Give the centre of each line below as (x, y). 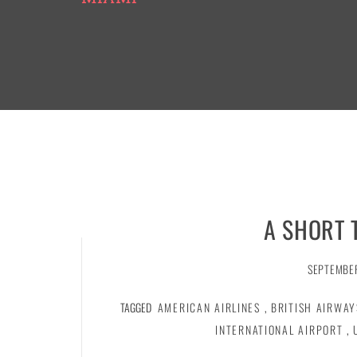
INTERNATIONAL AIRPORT (279, 329)
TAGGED (137, 307)
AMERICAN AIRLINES (209, 307)
